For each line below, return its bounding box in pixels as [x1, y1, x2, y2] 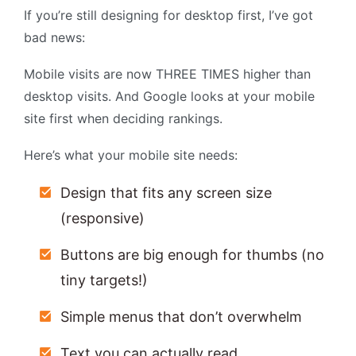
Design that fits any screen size [60, 184, 272, 202]
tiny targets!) [60, 272, 148, 289]
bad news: [24, 29, 85, 46]
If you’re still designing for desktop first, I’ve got [24, 7, 313, 24]
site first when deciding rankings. [24, 110, 222, 127]
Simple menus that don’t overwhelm [60, 308, 302, 326]
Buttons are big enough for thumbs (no [60, 246, 324, 264]
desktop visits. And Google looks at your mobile [24, 88, 315, 105]
